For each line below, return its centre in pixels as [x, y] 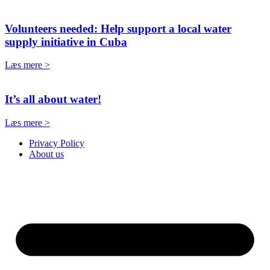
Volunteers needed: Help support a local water [118, 28]
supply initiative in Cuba [66, 42]
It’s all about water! [53, 99]
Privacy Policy [57, 143]
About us [46, 154]
